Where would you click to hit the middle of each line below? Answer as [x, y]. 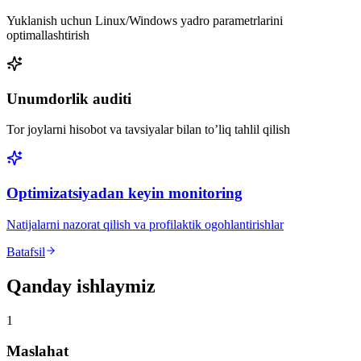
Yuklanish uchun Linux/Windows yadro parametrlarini [145, 20]
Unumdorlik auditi [69, 98]
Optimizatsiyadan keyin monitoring [124, 193]
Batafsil [26, 251]
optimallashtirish [48, 35]
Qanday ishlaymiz [81, 286]
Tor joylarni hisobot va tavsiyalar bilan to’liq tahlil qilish [148, 130]
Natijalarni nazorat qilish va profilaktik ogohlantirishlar [145, 224]
